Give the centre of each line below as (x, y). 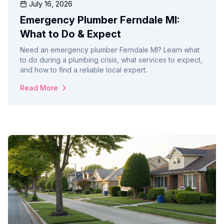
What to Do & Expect (70, 34)
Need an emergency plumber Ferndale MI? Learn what (110, 50)
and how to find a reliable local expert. (83, 70)
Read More (39, 88)
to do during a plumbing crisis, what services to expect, (111, 60)
